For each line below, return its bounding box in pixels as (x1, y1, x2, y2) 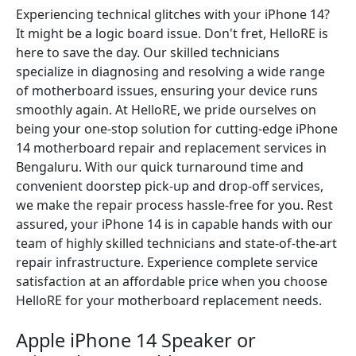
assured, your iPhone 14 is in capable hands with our (16, 215, 333, 233)
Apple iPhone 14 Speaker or (16, 327, 256, 353)
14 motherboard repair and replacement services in (16, 139, 327, 157)
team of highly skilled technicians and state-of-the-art (16, 234, 337, 252)
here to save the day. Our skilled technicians (16, 44, 280, 61)
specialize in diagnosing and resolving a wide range (16, 63, 325, 80)
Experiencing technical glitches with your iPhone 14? (16, 6, 330, 23)
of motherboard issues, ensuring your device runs (16, 82, 318, 99)
